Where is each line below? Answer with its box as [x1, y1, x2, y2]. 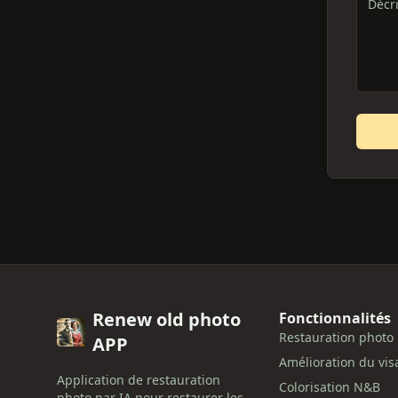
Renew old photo [92, 307, 241, 331]
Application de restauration [57, 371, 220, 388]
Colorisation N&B [278, 378, 380, 395]
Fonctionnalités [278, 308, 391, 328]
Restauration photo [278, 329, 394, 346]
